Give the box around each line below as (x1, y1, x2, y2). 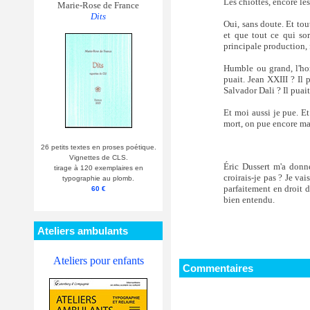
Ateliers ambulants (37, 224, 128, 237)
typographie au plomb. (62, 174, 134, 182)
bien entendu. (224, 194, 275, 206)
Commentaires (183, 262, 253, 274)
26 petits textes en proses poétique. (40, 143, 156, 151)
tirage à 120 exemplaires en (53, 163, 143, 172)
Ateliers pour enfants (53, 254, 144, 266)
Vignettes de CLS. (69, 153, 128, 161)
